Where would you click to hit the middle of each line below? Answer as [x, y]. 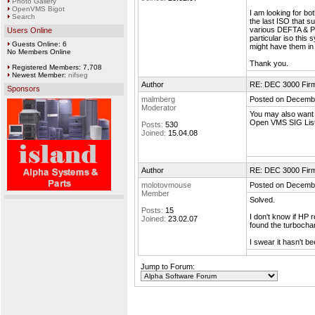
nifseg [78, 75]
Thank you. [269, 63]
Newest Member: [39, 75]
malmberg [158, 99]
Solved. [262, 200]
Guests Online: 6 [38, 44]
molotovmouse [166, 185]
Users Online [30, 30]
